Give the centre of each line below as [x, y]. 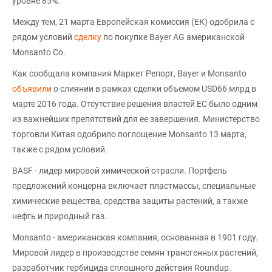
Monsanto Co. [39, 52]
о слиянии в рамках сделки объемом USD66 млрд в [154, 89]
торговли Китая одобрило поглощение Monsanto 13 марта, [129, 134]
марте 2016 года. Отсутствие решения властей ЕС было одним [135, 104]
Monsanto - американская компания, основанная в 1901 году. [135, 237]
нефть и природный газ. [59, 216]
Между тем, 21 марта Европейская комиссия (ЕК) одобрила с [133, 22]
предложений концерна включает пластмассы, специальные [134, 186]
